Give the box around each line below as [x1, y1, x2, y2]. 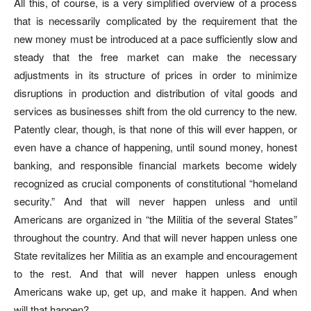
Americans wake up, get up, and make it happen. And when [14, 283, 297, 299]
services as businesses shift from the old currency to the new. [14, 103, 297, 118]
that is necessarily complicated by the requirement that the [14, 12, 297, 28]
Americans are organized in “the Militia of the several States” [14, 211, 297, 226]
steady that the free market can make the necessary [14, 49, 297, 64]
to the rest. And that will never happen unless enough [14, 265, 297, 280]
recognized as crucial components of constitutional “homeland [14, 175, 297, 190]
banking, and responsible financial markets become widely [14, 157, 297, 172]
